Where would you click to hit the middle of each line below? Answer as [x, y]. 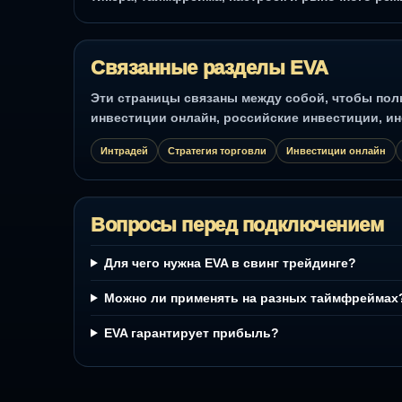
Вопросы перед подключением [237, 224]
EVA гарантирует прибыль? [191, 332]
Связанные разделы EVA [210, 67]
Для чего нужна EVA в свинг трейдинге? [230, 262]
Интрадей [124, 150]
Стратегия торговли [217, 150]
